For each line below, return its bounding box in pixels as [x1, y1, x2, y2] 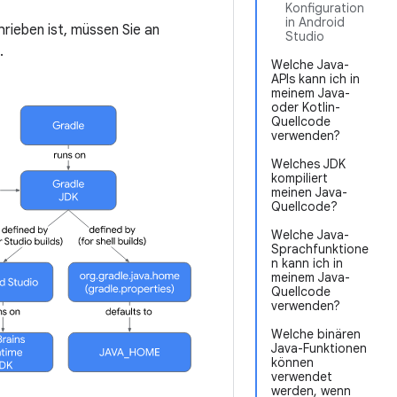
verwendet [271, 369, 332, 385]
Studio [285, 28, 324, 44]
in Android [285, 14, 345, 30]
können [271, 354, 314, 370]
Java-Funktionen [271, 340, 367, 356]
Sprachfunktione [271, 241, 369, 257]
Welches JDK [271, 156, 346, 172]
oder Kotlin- [271, 99, 340, 115]
